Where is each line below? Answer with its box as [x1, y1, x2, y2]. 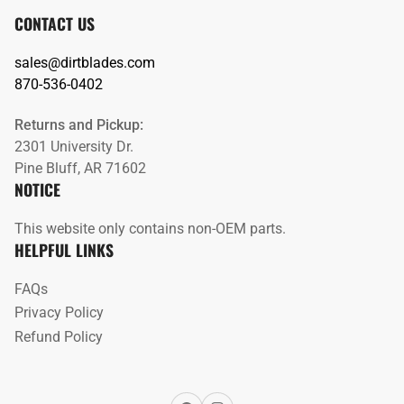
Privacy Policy [14, 304, 104, 322]
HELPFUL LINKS [14, 237, 114, 262]
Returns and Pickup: [14, 115, 143, 133]
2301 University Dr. [14, 137, 133, 155]
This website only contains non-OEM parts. [14, 219, 286, 237]
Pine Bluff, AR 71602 [14, 159, 146, 177]
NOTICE [14, 177, 60, 201]
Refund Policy [14, 328, 103, 346]
